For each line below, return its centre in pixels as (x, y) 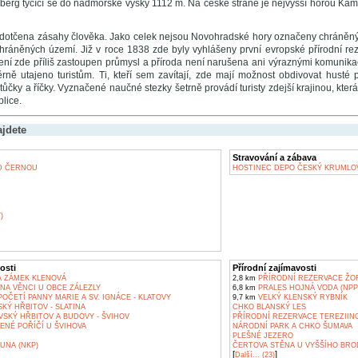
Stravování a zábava (274, 157)
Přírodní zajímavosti (274, 268)
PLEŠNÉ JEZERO (263, 336)
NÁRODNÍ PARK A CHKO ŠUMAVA (292, 326)
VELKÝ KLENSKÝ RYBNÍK (301, 297)
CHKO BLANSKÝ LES (269, 307)
